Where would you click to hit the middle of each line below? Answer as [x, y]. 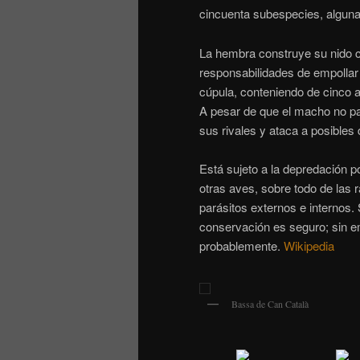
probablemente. [241, 245]
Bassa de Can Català [270, 304]
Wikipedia [309, 245]
